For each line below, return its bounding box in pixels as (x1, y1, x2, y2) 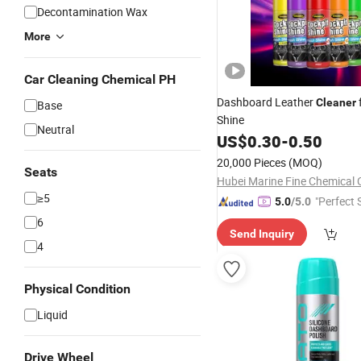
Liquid (37, 307, 68, 322)
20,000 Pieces (217, 155, 286, 170)
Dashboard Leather (217, 94, 316, 110)
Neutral (37, 122, 74, 137)
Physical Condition (24, 281, 131, 297)
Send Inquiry (230, 227, 294, 240)
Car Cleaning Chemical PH (24, 72, 176, 87)
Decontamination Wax (37, 4, 147, 19)
